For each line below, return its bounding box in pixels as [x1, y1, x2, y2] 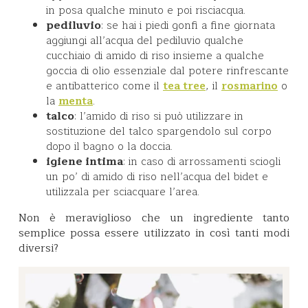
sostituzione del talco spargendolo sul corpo [46, 122, 272, 141]
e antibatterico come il [46, 77, 163, 96]
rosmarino [221, 78, 278, 96]
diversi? [19, 239, 58, 258]
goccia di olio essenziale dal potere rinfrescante [46, 62, 289, 80]
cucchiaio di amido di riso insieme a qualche [46, 47, 264, 65]
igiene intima [46, 153, 123, 171]
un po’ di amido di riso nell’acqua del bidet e [46, 168, 268, 186]
